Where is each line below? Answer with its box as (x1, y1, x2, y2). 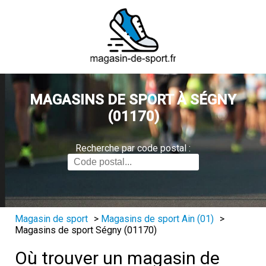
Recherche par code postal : (75, 142, 191, 154)
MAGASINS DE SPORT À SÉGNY (30, 91, 236, 108)
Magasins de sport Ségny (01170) (15, 224, 157, 236)
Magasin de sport (15, 213, 88, 224)
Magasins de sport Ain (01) (101, 213, 214, 224)
